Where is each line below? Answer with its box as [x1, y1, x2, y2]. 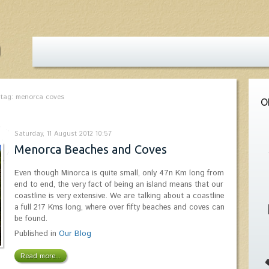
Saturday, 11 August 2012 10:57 [14, 129, 112, 139]
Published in [14, 228, 56, 240]
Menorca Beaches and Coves [14, 142, 167, 156]
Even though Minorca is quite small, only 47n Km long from [14, 168, 224, 179]
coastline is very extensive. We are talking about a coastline [14, 190, 225, 202]
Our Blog [59, 228, 91, 240]
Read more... [20, 251, 61, 261]
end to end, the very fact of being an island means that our [14, 179, 223, 190]
